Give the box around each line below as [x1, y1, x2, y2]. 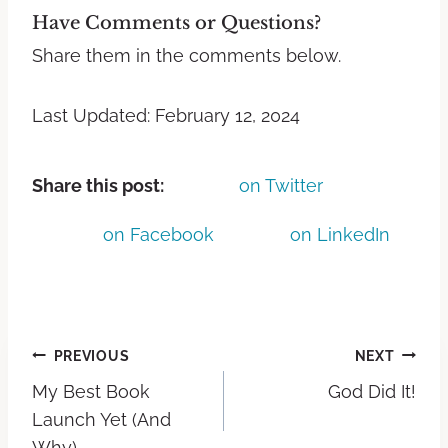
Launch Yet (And [32, 408, 171, 430]
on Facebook [103, 224, 214, 246]
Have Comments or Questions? [32, 11, 321, 34]
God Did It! [328, 380, 416, 402]
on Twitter [239, 174, 323, 196]
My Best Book [32, 380, 150, 402]
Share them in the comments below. [32, 44, 341, 66]
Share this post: [32, 174, 168, 196]
